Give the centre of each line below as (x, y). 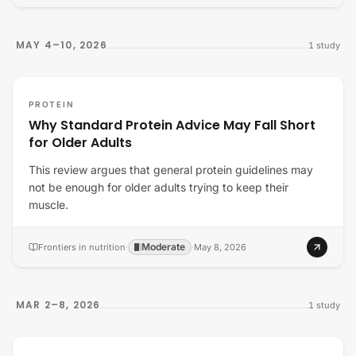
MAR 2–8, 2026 (58, 305)
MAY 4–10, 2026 (62, 45)
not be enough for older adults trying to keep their (159, 187)
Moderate (163, 247)
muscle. (48, 205)
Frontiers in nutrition (82, 247)
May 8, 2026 (220, 247)
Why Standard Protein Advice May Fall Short (172, 125)
